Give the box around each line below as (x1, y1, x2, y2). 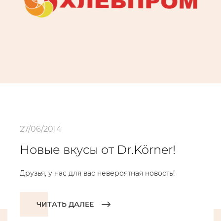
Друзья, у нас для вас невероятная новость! (20, 169, 175, 178)
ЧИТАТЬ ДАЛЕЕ (37, 200, 94, 209)
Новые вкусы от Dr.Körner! (20, 143, 176, 157)
